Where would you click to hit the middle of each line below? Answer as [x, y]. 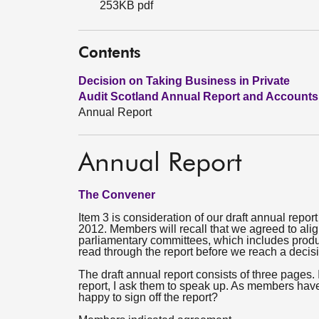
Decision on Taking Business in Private [184, 81]
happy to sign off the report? [148, 297]
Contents [110, 54]
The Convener [117, 195]
